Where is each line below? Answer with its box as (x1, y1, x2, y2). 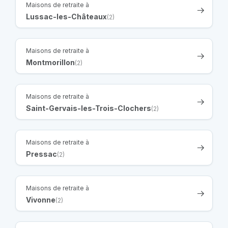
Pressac (26, 150, 57, 159)
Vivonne (26, 195, 55, 205)
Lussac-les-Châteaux (26, 12, 107, 21)
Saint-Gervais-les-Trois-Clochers (26, 104, 151, 113)
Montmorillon (26, 58, 75, 67)
